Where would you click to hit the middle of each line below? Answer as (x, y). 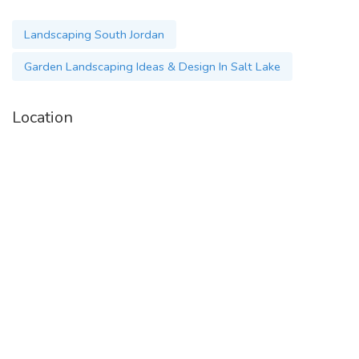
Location (42, 117)
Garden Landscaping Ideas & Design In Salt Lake (152, 67)
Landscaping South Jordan (94, 34)
